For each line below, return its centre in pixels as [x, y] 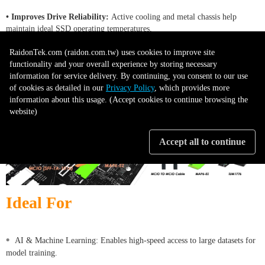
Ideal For [39, 202]
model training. [32, 253]
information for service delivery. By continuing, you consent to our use [129, 76]
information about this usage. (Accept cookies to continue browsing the [129, 99]
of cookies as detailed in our [58, 88]
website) [23, 111]
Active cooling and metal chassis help [174, 17]
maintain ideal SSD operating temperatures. [79, 28]
